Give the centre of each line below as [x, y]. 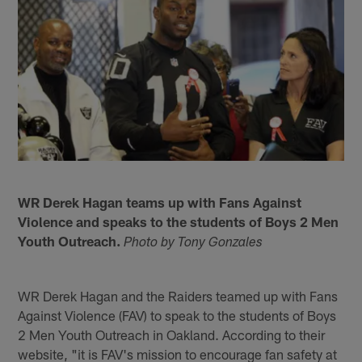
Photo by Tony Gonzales [194, 243]
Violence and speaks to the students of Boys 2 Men [179, 221]
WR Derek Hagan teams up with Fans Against [160, 202]
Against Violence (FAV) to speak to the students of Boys [177, 315]
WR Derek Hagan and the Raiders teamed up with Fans [178, 295]
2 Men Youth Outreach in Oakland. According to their [172, 334]
